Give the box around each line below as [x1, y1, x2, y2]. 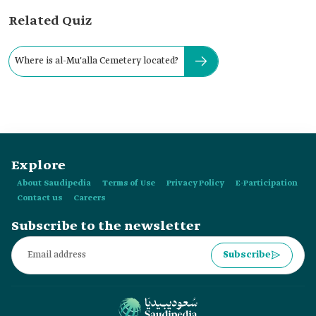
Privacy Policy [166, 178, 224, 188]
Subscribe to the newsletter [11, 217, 200, 235]
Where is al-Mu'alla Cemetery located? [15, 55, 178, 68]
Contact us [17, 193, 62, 203]
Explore [11, 157, 66, 174]
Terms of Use [102, 178, 155, 188]
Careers [73, 193, 105, 203]
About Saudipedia [17, 178, 91, 188]
